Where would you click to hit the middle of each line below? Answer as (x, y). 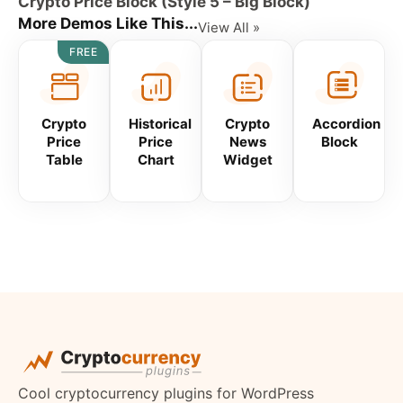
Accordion (346, 124)
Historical (160, 124)
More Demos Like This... (108, 23)
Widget (247, 160)
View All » (229, 27)
